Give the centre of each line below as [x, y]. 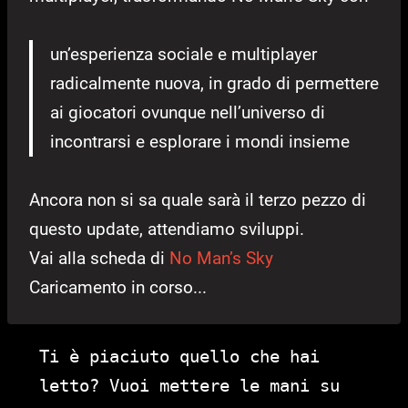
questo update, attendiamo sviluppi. [167, 229]
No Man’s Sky [221, 258]
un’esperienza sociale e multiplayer [184, 54]
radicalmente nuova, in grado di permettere [214, 83]
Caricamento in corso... [118, 287]
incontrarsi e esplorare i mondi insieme [200, 141]
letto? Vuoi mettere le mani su [189, 385]
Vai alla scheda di [99, 258]
